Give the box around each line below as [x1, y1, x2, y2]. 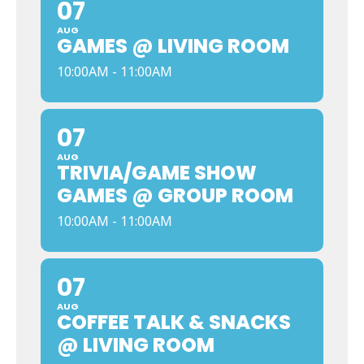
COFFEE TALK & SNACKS [57, 309, 291, 336]
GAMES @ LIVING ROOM [57, 32, 289, 59]
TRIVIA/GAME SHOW [57, 159, 257, 186]
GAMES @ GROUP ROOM [57, 182, 293, 209]
